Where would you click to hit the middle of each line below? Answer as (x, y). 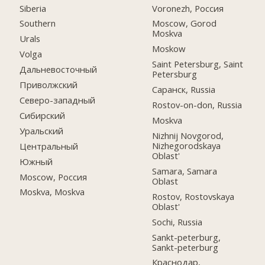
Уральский (42, 130)
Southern (38, 23)
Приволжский (49, 85)
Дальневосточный (59, 70)
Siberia (33, 8)
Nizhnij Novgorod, (188, 135)
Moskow (169, 49)
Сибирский (43, 115)
